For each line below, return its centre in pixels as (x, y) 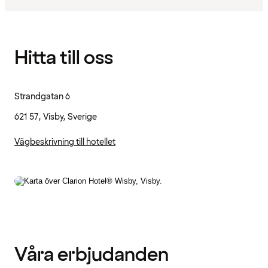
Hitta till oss (64, 58)
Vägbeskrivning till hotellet (65, 142)
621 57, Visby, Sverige (56, 117)
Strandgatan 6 (42, 97)
